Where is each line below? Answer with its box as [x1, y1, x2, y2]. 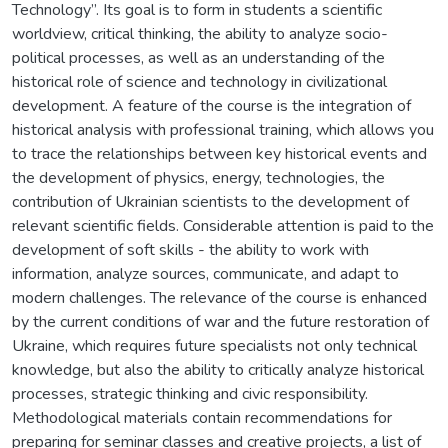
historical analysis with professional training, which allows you [12, 118, 434, 141]
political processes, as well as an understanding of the [12, 46, 385, 69]
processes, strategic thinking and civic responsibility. [12, 382, 368, 405]
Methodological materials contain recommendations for [12, 406, 392, 429]
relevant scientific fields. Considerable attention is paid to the [12, 214, 434, 237]
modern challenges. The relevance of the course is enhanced [12, 286, 427, 309]
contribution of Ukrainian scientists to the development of [12, 190, 409, 213]
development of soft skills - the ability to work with [12, 238, 369, 261]
